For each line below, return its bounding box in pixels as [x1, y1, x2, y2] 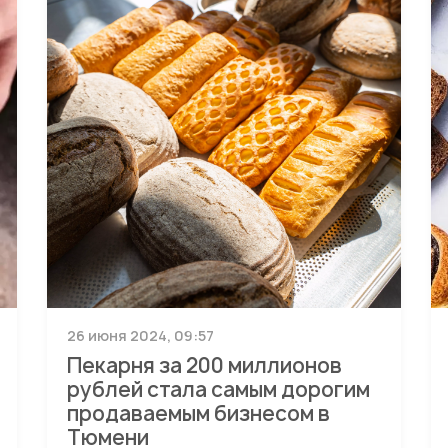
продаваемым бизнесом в [67, 400, 331, 427]
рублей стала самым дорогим [67, 376, 371, 403]
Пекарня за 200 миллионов [67, 352, 343, 379]
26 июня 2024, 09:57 [67, 326, 215, 345]
